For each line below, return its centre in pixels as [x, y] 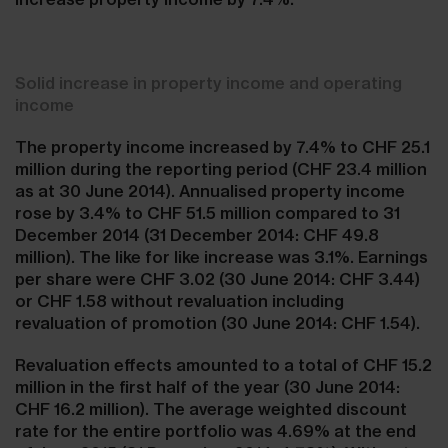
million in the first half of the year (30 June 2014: [207, 387]
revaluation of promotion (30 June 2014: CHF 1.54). [217, 323]
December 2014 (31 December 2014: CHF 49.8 [197, 235]
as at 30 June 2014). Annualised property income [210, 191]
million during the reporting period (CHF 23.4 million [221, 169]
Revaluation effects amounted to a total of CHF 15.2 [223, 365]
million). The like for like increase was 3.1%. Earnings [221, 257]
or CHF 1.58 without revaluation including [179, 301]
